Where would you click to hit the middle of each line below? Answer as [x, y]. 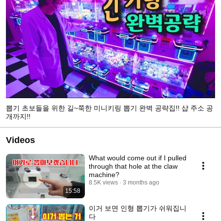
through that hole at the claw [133, 166]
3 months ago [141, 182]
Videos [20, 140]
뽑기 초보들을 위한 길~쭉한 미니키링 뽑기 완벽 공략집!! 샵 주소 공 [110, 108]
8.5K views [103, 182]
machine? [104, 174]
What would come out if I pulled [138, 158]
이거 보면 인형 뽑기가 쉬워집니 [138, 208]
